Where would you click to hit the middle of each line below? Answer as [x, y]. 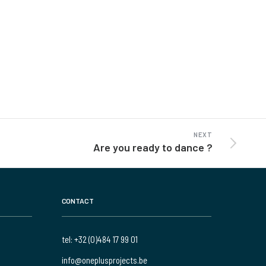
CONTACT [77, 201]
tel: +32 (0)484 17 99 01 [99, 240]
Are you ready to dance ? [153, 148]
